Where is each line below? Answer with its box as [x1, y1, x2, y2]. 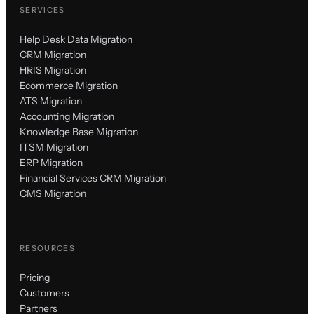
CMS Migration [20, 187, 86, 200]
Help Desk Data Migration [20, 33, 132, 46]
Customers [20, 287, 69, 300]
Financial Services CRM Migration [20, 172, 166, 185]
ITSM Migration [20, 141, 88, 154]
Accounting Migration [20, 110, 114, 123]
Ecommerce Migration [20, 79, 118, 93]
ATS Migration [20, 95, 82, 108]
